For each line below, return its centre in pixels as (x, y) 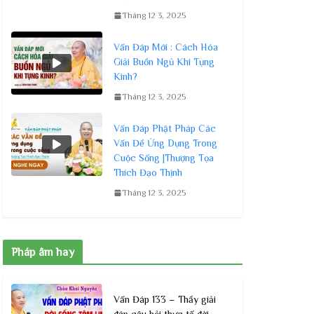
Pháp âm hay (43, 252)
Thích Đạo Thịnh (148, 172)
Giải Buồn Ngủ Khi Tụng (164, 61)
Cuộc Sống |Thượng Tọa (164, 157)
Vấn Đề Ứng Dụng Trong (165, 143)
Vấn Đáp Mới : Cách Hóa (166, 47)
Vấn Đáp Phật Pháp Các (165, 128)
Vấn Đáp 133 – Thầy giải (165, 299)
